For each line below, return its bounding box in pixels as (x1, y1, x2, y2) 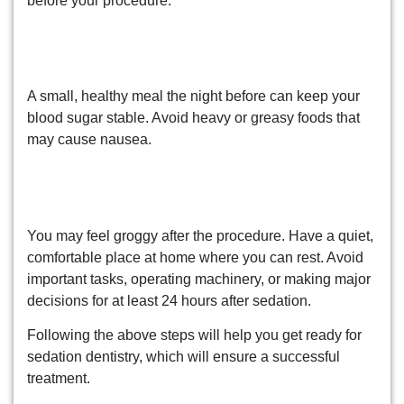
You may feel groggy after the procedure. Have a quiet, (27, 227, 373, 243)
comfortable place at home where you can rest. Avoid (27, 249, 363, 265)
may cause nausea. (27, 132, 151, 148)
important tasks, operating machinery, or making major (27, 271, 371, 287)
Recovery (27, 187, 123, 210)
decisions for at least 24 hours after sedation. (27, 292, 311, 308)
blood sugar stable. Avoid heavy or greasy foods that (27, 110, 360, 126)
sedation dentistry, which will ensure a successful (27, 349, 340, 365)
